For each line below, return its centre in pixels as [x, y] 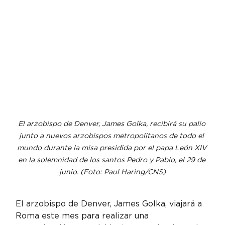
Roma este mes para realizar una [84, 216]
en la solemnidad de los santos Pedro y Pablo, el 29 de [113, 160]
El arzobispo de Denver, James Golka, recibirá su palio [113, 124]
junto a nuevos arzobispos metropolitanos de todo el [113, 136]
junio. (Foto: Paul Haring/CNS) [113, 172]
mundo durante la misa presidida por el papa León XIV [113, 148]
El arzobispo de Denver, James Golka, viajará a [110, 204]
